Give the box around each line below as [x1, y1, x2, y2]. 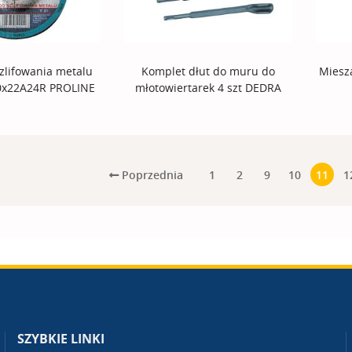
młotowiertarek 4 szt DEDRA [134, 80, 281, 96]
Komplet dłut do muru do [141, 64, 275, 79]
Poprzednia [118, 167, 183, 182]
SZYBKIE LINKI [17, 330, 105, 348]
